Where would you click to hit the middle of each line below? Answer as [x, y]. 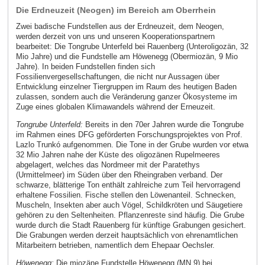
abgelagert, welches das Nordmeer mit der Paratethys [108, 164]
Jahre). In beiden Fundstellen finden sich [85, 66]
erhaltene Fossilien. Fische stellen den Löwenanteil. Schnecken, [126, 195]
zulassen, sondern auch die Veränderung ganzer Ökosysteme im [126, 96]
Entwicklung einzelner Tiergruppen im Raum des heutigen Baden [126, 86]
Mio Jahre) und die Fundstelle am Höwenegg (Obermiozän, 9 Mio [127, 56]
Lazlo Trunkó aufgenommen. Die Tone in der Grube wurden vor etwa [132, 144]
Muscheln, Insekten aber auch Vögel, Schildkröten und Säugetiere [129, 205]
